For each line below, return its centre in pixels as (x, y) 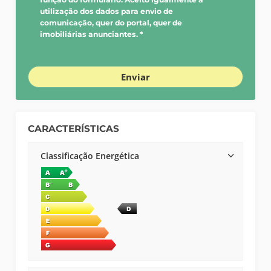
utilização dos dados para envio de (107, 11)
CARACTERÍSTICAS (74, 128)
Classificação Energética (90, 155)
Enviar (135, 77)
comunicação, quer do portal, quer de (111, 23)
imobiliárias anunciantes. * (92, 34)
